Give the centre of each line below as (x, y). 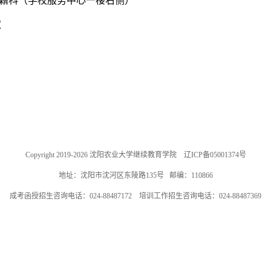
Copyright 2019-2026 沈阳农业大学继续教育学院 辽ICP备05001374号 (135, 155)
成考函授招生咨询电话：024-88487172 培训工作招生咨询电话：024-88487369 (135, 196)
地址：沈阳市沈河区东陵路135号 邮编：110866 (135, 175)
